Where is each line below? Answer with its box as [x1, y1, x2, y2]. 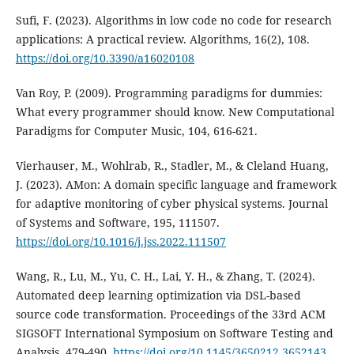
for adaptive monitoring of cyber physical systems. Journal [15, 195, 328, 211]
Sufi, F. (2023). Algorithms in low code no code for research [15, 12, 332, 28]
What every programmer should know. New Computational [15, 104, 334, 119]
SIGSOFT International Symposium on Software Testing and [15, 325, 333, 341]
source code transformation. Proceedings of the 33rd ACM [15, 306, 326, 322]
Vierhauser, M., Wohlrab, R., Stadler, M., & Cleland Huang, [15, 157, 329, 173]
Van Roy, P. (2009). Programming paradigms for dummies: [15, 85, 322, 100]
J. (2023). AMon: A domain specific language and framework [15, 176, 337, 192]
